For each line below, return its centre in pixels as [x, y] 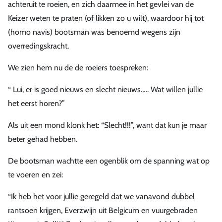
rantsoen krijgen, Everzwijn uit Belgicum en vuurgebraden [103, 210]
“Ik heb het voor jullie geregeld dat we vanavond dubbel [101, 196]
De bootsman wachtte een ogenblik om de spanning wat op [109, 161]
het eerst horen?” [36, 103]
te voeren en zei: [35, 174]
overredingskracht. [38, 46]
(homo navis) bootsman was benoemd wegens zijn [94, 32]
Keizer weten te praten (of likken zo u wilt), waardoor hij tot [106, 18]
